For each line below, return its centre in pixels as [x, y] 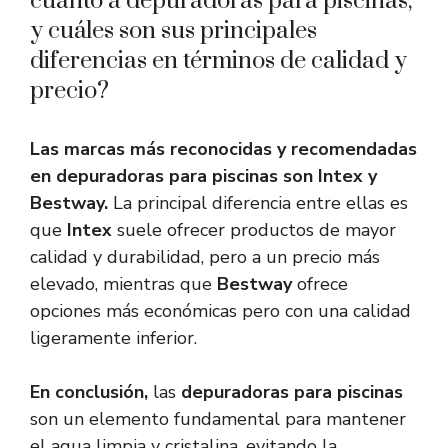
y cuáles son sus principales [173, 31]
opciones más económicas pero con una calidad [220, 311]
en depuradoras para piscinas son [174, 176]
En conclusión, [89, 392]
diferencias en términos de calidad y [218, 61]
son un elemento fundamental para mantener [218, 419]
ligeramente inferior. [113, 338]
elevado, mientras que [123, 284]
